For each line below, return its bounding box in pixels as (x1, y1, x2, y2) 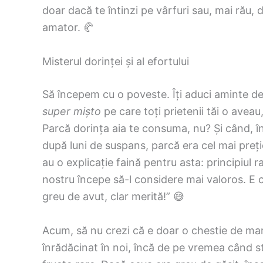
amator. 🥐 (42, 21, 94, 33)
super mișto (42, 104, 101, 117)
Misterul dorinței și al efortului (42, 55, 189, 68)
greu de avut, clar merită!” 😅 (42, 190, 184, 203)
